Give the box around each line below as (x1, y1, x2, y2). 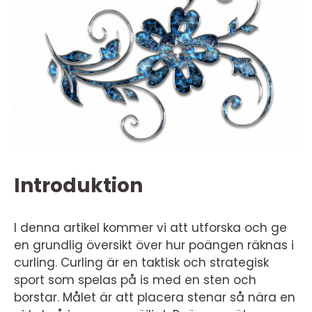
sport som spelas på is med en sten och (14, 272, 256, 288)
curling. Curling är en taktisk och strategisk (14, 254, 269, 271)
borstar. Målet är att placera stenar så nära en (14, 289, 295, 306)
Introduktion (14, 172, 143, 199)
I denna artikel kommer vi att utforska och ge (14, 219, 287, 236)
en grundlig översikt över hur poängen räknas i (14, 237, 294, 253)
